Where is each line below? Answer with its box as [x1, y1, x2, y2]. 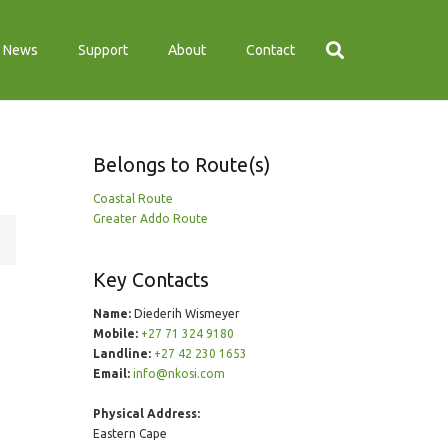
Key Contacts [92, 269, 209, 291]
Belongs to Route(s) [92, 154, 270, 176]
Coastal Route [92, 192, 173, 205]
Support [78, 42, 129, 58]
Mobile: [92, 327, 138, 340]
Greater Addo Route [92, 212, 208, 225]
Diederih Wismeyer [130, 307, 240, 320]
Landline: [92, 347, 151, 360]
